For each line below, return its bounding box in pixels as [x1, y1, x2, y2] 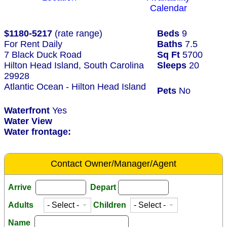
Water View [4, 116, 55, 127]
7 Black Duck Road [4, 50, 82, 60]
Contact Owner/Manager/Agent [51, 159, 176, 169]
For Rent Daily [4, 39, 62, 50]
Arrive [8, 183, 31, 192]
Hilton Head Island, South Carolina [4, 60, 144, 71]
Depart [90, 183, 116, 192]
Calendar [150, 3, 187, 14]
